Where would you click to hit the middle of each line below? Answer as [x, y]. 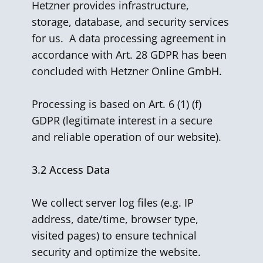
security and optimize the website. [116, 252]
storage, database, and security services [130, 22]
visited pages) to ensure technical [114, 235]
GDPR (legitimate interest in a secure [122, 120]
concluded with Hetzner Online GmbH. [127, 71]
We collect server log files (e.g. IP [113, 203]
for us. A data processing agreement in [129, 38]
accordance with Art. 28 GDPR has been [129, 55]
